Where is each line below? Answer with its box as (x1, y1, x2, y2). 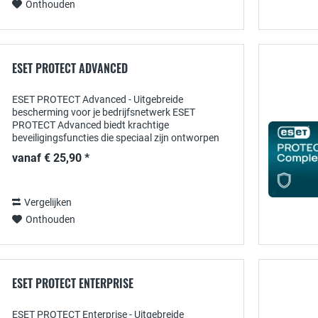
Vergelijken (24, 197, 72, 208)
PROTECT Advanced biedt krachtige (12, 119, 169, 131)
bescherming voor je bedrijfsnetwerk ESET (12, 106, 195, 118)
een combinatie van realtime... (12, 158, 143, 169)
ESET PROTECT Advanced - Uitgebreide (12, 94, 183, 105)
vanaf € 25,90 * (12, 151, 89, 165)
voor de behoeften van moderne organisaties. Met (12, 145, 230, 156)
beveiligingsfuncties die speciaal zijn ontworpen (12, 132, 219, 143)
